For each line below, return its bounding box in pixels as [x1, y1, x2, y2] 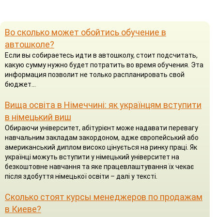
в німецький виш [5, 111, 71, 122]
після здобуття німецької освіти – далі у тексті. [5, 172, 157, 180]
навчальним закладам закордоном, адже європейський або [5, 133, 199, 141]
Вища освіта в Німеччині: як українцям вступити [5, 99, 201, 110]
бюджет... [5, 80, 36, 88]
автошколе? [5, 39, 54, 49]
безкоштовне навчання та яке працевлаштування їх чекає [5, 162, 194, 170]
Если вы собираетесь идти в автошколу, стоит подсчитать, [5, 51, 198, 59]
